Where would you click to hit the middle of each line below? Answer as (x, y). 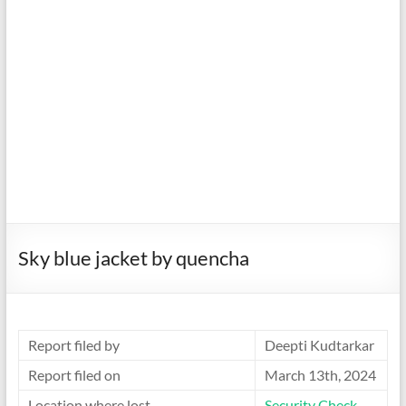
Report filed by (73, 345)
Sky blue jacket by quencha (133, 258)
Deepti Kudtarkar (319, 345)
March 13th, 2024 (320, 375)
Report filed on (74, 375)
